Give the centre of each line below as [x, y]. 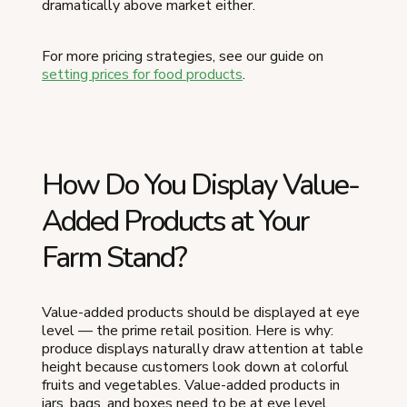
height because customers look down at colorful [195, 367]
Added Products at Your [175, 222]
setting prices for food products [142, 75]
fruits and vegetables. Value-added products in [191, 386]
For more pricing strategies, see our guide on [183, 57]
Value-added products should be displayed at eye [201, 313]
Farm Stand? [114, 258]
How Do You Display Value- [200, 185]
